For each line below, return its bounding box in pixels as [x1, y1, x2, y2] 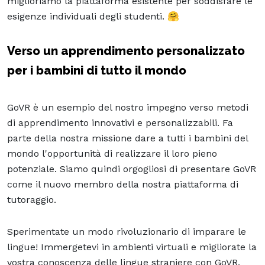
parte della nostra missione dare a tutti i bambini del [7, 132, 248, 144]
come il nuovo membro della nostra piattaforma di [7, 178, 238, 190]
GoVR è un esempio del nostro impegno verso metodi [7, 101, 248, 113]
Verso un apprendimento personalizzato [7, 43, 245, 58]
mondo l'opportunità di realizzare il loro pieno [7, 147, 217, 159]
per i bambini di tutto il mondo [7, 63, 186, 77]
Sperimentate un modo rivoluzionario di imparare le [7, 225, 246, 237]
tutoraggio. [7, 193, 59, 205]
